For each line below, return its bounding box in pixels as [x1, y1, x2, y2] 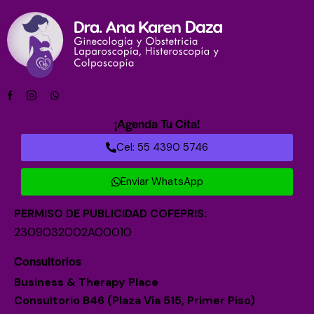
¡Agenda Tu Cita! [114, 114, 200, 132]
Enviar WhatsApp [120, 174, 203, 189]
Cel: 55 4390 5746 [116, 139, 208, 154]
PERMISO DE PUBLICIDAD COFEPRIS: [14, 205, 207, 221]
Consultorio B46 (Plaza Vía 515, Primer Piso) [14, 292, 255, 308]
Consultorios [14, 252, 81, 269]
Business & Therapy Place [14, 274, 158, 289]
